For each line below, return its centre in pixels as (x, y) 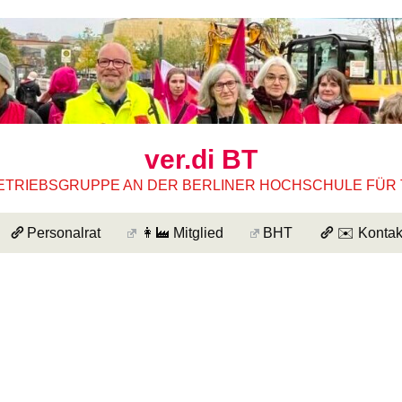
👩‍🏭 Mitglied (182, 233)
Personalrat (63, 233)
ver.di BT (201, 159)
